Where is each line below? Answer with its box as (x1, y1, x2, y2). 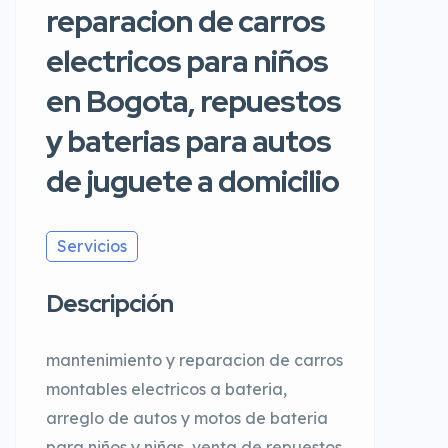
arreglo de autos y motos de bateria (46, 408, 328, 429)
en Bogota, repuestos (46, 81, 341, 122)
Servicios (57, 236, 127, 257)
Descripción (46, 288, 173, 320)
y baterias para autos (46, 121, 331, 162)
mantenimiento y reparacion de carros (46, 350, 343, 371)
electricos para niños (46, 41, 328, 82)
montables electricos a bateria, (46, 379, 287, 400)
